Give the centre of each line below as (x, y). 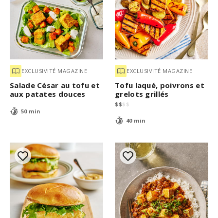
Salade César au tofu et (55, 85)
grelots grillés (142, 94)
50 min (31, 111)
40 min (136, 121)
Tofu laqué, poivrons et (160, 85)
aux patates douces (48, 94)
